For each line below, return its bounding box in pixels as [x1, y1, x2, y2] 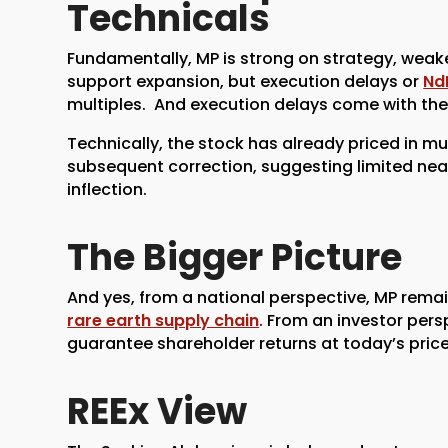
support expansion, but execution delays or [67, 69, 424, 93]
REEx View [67, 385, 248, 437]
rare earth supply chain [67, 308, 260, 332]
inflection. [67, 177, 148, 201]
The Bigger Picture [67, 231, 403, 283]
